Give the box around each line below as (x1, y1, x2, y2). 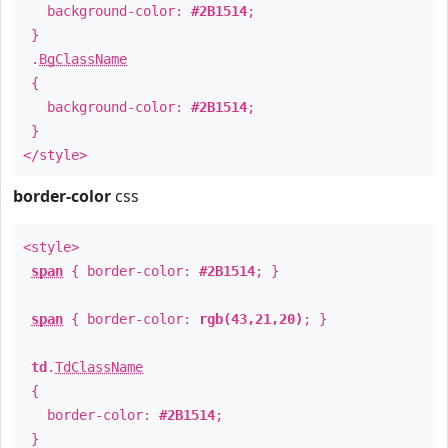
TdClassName (55, 359, 143, 375)
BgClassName (39, 51, 127, 67)
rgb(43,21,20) (199, 311, 303, 327)
